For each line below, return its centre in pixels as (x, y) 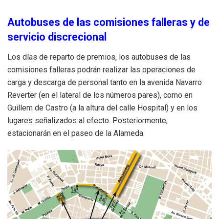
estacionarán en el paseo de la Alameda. (76, 133)
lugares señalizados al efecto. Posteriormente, (88, 120)
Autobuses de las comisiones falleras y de (109, 22)
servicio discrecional (57, 37)
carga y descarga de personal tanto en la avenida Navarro (105, 82)
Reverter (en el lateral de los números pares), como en (100, 95)
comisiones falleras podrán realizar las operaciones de (101, 69)
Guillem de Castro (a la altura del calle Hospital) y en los (102, 108)
